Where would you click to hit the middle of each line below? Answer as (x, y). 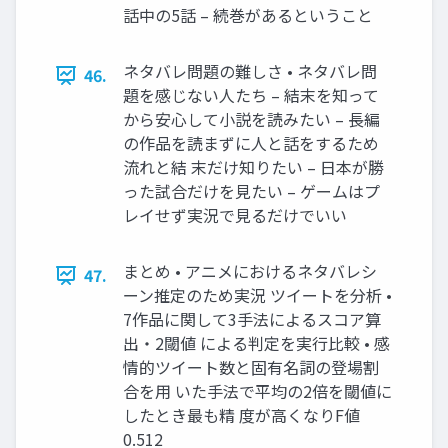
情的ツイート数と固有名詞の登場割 (251, 367)
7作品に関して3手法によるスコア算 (252, 319)
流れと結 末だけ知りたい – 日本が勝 (253, 167)
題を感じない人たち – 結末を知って (251, 95)
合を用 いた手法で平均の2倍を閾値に (257, 391)
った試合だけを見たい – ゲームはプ (251, 191)
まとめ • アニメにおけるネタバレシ (250, 271)
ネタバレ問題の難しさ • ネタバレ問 (250, 71)
